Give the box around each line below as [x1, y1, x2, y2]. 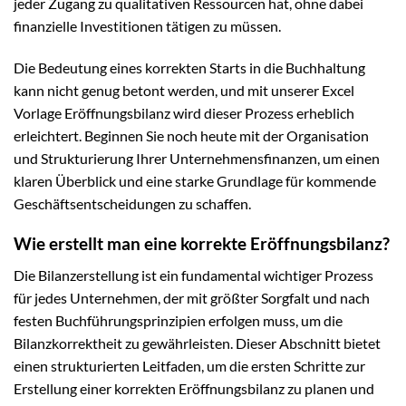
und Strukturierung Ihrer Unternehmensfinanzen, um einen [14, 149, 380, 167]
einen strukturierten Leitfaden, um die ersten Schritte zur [14, 357, 365, 375]
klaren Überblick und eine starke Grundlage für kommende [14, 171, 376, 189]
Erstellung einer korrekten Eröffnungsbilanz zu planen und [14, 380, 374, 398]
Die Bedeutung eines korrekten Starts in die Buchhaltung [14, 58, 365, 76]
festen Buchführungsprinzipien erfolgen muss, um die [14, 312, 343, 330]
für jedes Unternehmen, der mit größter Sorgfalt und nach [14, 289, 370, 307]
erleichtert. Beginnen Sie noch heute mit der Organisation [14, 126, 369, 144]
